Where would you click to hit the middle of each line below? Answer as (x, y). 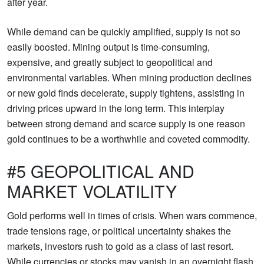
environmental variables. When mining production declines (129, 78)
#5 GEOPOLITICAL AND (101, 171)
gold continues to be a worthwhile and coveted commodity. (128, 139)
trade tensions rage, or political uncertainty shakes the (119, 231)
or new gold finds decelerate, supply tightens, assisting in (126, 93)
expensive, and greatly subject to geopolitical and (110, 62)
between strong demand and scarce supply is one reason (126, 124)
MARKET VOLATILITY (92, 191)
